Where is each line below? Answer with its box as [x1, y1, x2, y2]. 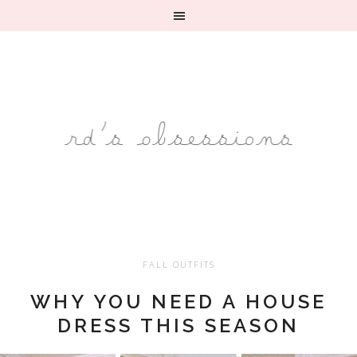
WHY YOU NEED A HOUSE [30, 290, 327, 313]
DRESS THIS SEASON [57, 314, 300, 337]
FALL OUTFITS [142, 258, 215, 270]
